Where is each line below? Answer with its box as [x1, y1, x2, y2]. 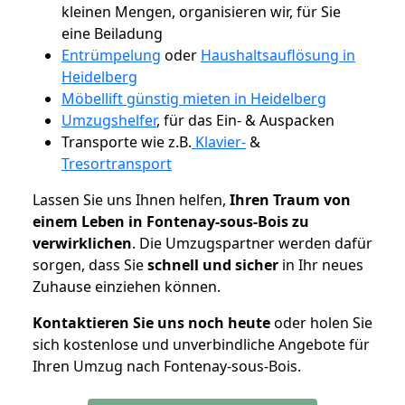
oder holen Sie [270, 312, 372, 333]
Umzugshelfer [61, 109, 156, 130]
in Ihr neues [278, 254, 363, 275]
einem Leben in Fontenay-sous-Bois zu [33, 211, 309, 231]
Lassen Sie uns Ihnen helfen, [33, 189, 230, 210]
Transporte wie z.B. [61, 131, 192, 152]
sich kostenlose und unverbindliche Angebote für [33, 334, 370, 354]
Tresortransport [61, 153, 172, 174]
